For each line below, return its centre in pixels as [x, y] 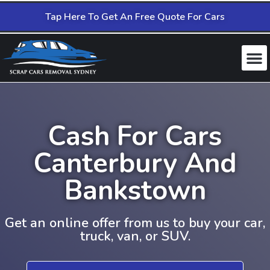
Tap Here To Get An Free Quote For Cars [135, 17]
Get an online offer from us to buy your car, [135, 223]
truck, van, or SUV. [135, 236]
